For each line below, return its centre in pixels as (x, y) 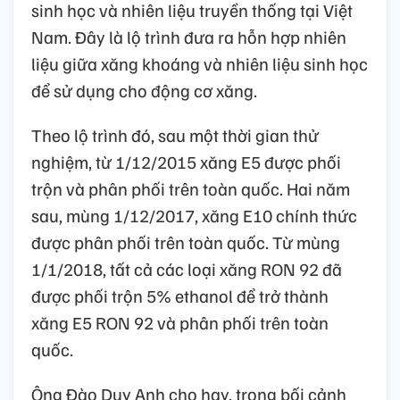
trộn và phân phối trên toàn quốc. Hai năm (191, 188)
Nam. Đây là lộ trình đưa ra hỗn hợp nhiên (189, 36)
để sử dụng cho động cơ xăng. (144, 90)
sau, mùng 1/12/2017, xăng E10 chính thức (194, 215)
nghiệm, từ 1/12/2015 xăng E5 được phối (186, 161)
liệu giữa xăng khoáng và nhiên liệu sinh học (200, 63)
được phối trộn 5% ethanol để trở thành (180, 295)
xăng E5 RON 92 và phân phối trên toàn (180, 322)
